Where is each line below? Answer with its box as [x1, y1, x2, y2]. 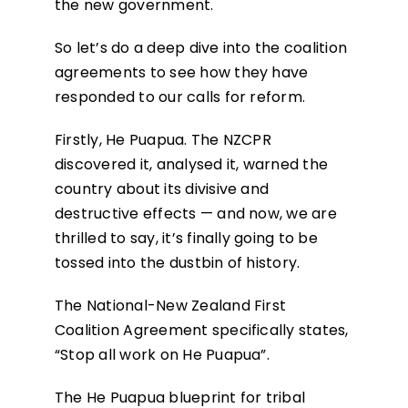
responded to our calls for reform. [54, 87, 306, 108]
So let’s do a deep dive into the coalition [54, 37, 348, 59]
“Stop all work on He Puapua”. [54, 344, 270, 366]
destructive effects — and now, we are [54, 203, 337, 225]
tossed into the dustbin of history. [54, 252, 301, 274]
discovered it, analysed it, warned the [54, 154, 329, 176]
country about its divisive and [54, 178, 270, 200]
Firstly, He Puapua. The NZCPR [54, 129, 271, 151]
